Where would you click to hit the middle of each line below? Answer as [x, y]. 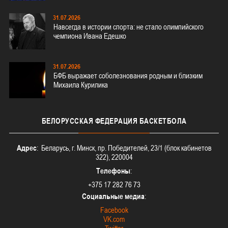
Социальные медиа [113, 196]
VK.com [114, 219]
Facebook [114, 210]
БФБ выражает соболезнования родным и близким [128, 76]
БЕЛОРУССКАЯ [67, 121]
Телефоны [113, 171]
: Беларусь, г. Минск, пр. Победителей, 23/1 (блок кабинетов [124, 148]
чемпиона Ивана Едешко [90, 36]
